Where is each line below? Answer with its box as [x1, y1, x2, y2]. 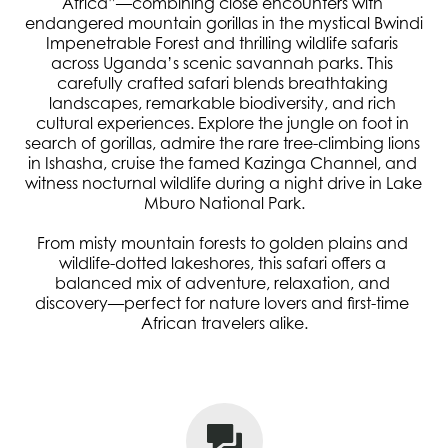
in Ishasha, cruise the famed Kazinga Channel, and [27, 153, 417, 173]
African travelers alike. [140, 313, 308, 333]
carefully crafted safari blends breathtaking [56, 73, 388, 93]
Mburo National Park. [143, 193, 305, 213]
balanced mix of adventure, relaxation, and [54, 273, 390, 293]
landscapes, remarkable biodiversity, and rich [48, 93, 396, 113]
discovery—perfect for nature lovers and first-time [35, 293, 409, 313]
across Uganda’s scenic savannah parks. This [51, 53, 393, 73]
